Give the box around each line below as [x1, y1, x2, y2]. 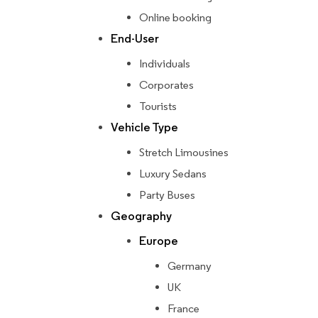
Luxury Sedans [139, 167, 207, 181]
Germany [168, 259, 212, 273]
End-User [111, 31, 159, 47]
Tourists [139, 99, 177, 114]
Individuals [139, 57, 190, 71]
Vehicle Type [111, 120, 178, 136]
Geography [111, 209, 172, 224]
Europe [139, 234, 178, 249]
